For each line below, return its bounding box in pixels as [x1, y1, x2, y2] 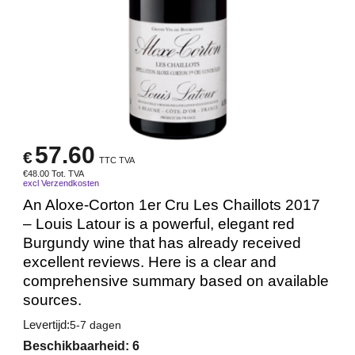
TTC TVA [99, 155, 135, 165]
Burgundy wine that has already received [23, 234, 301, 251]
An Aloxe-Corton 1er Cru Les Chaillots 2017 [23, 196, 320, 213]
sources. [23, 291, 82, 308]
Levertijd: [23, 318, 70, 331]
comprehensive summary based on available [23, 272, 329, 289]
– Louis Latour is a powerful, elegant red [23, 215, 295, 232]
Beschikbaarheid [23, 339, 125, 353]
